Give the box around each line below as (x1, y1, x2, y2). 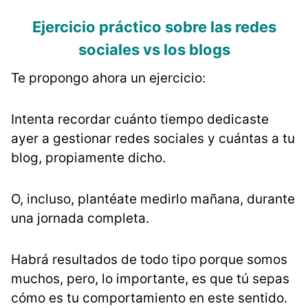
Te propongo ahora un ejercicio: (11, 70, 206, 87)
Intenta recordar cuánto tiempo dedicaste (11, 111, 269, 128)
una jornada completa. (11, 210, 149, 227)
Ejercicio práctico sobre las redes (32, 18, 276, 36)
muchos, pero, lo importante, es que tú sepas (11, 271, 289, 287)
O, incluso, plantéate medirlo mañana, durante (11, 191, 295, 208)
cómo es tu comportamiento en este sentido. (11, 290, 287, 307)
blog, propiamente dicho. (11, 150, 166, 166)
